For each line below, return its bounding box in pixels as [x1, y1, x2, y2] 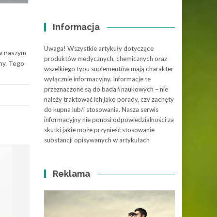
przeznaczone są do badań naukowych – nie [44, 85, 168, 93]
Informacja [53, 22, 100, 32]
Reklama [53, 169, 91, 179]
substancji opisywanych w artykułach [44, 136, 150, 144]
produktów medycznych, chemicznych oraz [44, 55, 167, 62]
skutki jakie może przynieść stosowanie [44, 126, 155, 134]
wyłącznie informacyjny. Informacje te [44, 75, 151, 83]
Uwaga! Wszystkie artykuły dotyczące [44, 45, 154, 52]
